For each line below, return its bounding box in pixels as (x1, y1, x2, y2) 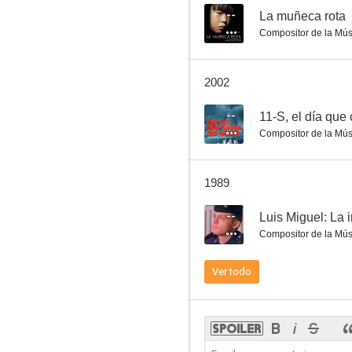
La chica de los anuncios (218, 64, 328, 78)
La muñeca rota (259, 9, 346, 23)
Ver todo (212, 266, 251, 277)
